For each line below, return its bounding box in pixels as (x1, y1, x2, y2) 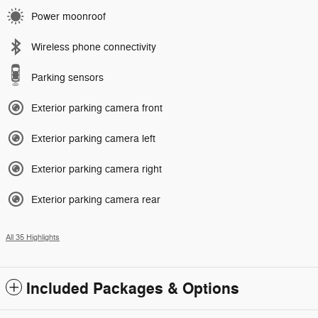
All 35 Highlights (6, 232, 60, 242)
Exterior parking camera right (31, 163, 162, 175)
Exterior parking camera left (31, 132, 155, 145)
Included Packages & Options (26, 278, 239, 299)
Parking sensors (31, 71, 104, 84)
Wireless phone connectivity (31, 40, 156, 53)
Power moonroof (31, 10, 106, 23)
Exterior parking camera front (31, 102, 163, 114)
